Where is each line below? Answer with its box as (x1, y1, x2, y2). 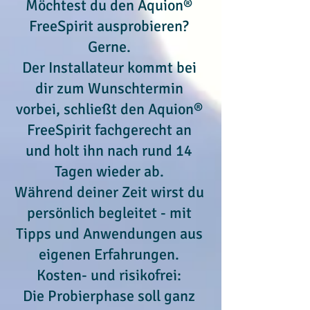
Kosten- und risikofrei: (37, 266, 181, 284)
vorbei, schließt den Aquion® (15, 100, 203, 118)
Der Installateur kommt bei (21, 58, 197, 77)
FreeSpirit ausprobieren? (29, 17, 189, 35)
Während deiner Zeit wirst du (14, 183, 204, 201)
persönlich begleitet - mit (26, 203, 192, 222)
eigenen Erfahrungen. (39, 245, 179, 264)
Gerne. (87, 37, 131, 56)
